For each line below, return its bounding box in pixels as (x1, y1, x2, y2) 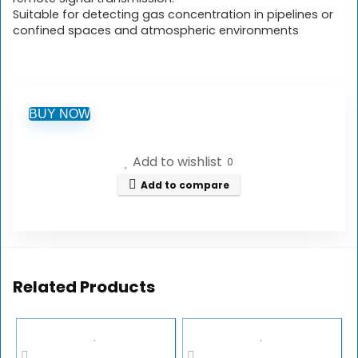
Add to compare (141, 178, 229, 192)
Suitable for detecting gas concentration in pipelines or (13, 6, 333, 22)
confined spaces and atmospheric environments (13, 22, 299, 38)
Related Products (13, 276, 155, 298)
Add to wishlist (133, 153, 222, 172)
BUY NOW (29, 107, 90, 121)
